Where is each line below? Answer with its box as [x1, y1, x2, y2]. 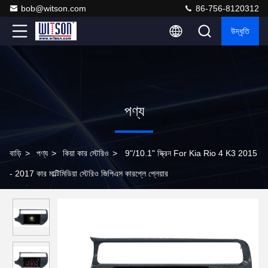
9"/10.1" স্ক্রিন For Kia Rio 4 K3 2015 [125, 148, 257, 158]
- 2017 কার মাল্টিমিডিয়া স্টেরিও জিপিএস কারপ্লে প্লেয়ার [10, 169, 168, 178]
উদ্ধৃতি [231, 26, 249, 36]
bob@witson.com [21, 4, 86, 13]
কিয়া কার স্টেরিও [63, 148, 109, 158]
